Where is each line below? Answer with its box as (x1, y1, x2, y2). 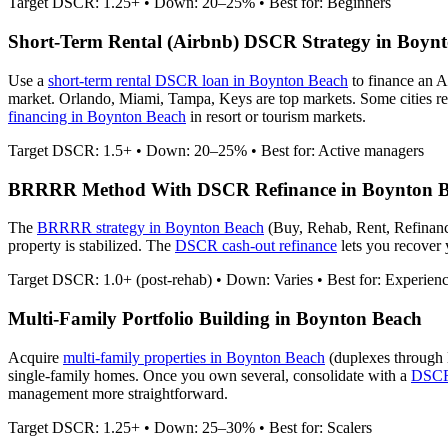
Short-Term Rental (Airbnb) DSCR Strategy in (8, 31, 397, 53)
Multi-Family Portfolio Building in (8, 307, 296, 329)
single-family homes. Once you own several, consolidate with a (8, 366, 411, 384)
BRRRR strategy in (37, 219, 165, 237)
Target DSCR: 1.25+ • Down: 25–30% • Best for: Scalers (8, 418, 372, 436)
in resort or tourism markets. (186, 107, 366, 125)
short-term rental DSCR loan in (48, 71, 249, 89)
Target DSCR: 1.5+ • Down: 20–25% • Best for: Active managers (8, 141, 424, 159)
